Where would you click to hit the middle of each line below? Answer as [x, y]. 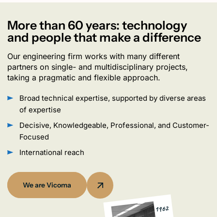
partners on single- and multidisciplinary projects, [98, 67]
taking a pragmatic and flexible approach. [84, 77]
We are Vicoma [47, 185]
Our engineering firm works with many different [93, 56]
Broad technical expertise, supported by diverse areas [113, 98]
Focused [34, 137]
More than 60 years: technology [97, 25]
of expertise [40, 110]
